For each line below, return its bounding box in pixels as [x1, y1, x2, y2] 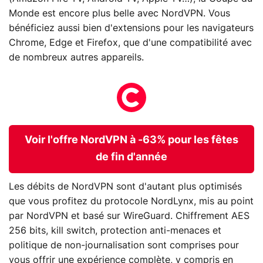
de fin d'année [96, 152, 167, 163]
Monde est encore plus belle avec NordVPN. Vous [9, 9, 230, 19]
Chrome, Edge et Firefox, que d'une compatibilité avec [9, 38, 252, 48]
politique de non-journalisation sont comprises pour [9, 240, 239, 250]
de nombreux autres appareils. [9, 53, 144, 63]
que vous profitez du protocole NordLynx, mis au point [9, 196, 254, 206]
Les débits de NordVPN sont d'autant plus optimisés [9, 181, 242, 191]
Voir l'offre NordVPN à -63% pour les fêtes [25, 135, 238, 146]
